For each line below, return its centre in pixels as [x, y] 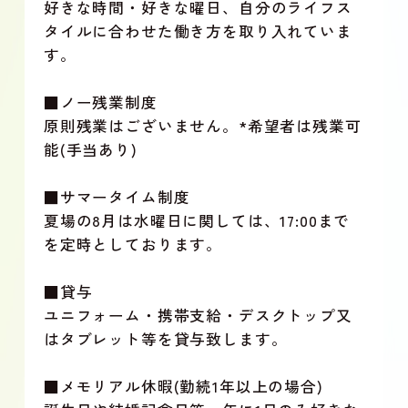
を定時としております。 [133, 245]
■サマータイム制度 [117, 197]
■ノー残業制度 [100, 102]
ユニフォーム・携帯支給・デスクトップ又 [198, 316]
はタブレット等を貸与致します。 [165, 339]
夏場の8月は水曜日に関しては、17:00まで [197, 221]
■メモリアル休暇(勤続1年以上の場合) [183, 387]
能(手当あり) [90, 150]
